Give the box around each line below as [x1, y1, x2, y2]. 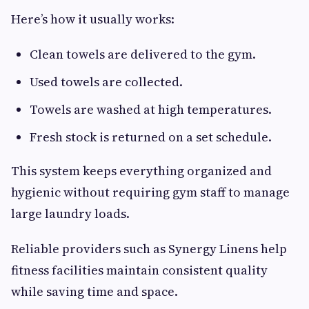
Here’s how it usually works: [11, 10, 175, 28]
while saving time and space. [11, 282, 178, 300]
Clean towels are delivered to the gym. [30, 45, 256, 63]
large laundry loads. [11, 204, 130, 222]
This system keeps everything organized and [11, 161, 272, 179]
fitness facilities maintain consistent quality [11, 261, 268, 279]
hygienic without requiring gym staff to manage [11, 183, 290, 201]
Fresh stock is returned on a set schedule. [30, 128, 272, 146]
